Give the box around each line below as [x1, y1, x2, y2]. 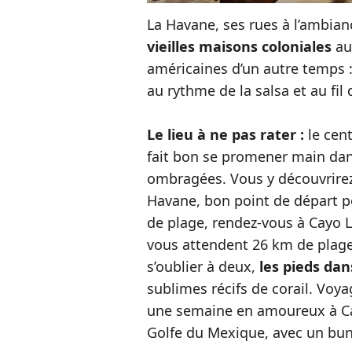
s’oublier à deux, [147, 257, 259, 276]
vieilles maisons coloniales [147, 37, 332, 56]
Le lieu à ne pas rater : [147, 125, 304, 144]
